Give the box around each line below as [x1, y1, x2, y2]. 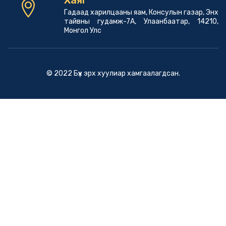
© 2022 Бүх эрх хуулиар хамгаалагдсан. [46, 69, 180, 78]
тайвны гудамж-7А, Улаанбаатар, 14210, [64, 17, 218, 26]
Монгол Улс [64, 26, 101, 35]
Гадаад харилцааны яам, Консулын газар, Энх [64, 8, 218, 17]
